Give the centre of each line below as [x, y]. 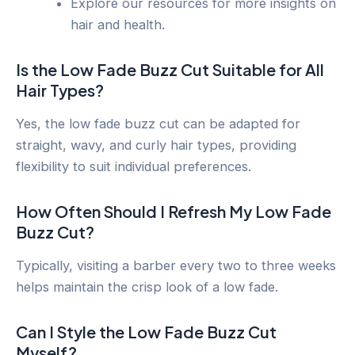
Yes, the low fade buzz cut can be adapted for [158, 124]
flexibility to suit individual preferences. [134, 167]
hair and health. [118, 25]
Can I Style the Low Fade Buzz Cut [146, 332]
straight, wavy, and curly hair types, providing [156, 145]
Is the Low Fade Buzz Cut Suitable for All [170, 70]
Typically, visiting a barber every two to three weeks [176, 266]
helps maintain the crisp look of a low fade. [147, 287]
